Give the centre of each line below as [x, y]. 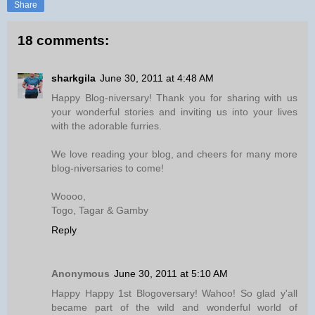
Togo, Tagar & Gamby [100, 211]
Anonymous [81, 274]
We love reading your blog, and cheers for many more [174, 154]
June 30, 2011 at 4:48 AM [157, 78]
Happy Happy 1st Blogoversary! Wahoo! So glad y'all [174, 294]
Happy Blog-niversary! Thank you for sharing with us [174, 98]
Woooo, [69, 197]
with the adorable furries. [107, 126]
